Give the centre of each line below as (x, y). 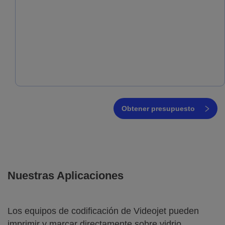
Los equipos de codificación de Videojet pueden (103, 211)
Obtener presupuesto (158, 108)
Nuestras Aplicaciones (66, 175)
